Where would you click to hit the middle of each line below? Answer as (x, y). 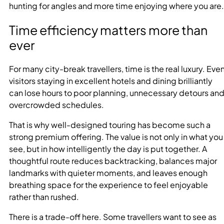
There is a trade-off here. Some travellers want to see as (113, 216)
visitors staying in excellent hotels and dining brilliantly (111, 80)
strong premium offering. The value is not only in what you (116, 136)
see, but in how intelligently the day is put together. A (108, 148)
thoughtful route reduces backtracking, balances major (113, 160)
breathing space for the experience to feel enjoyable (108, 184)
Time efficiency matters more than (108, 30)
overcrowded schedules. (56, 104)
